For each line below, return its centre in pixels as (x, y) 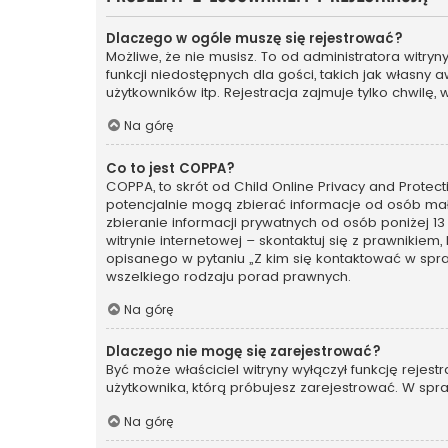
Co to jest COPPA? (170, 168)
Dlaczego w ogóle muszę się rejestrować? (254, 38)
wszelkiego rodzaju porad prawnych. (228, 276)
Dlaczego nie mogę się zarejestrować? (243, 352)
